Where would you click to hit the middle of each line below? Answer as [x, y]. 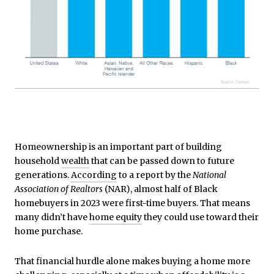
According [94, 175]
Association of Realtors [59, 189]
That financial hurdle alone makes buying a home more [132, 261]
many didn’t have [52, 217]
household [38, 161]
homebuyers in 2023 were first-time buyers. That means [132, 203]
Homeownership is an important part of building [118, 146]
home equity [116, 217]
